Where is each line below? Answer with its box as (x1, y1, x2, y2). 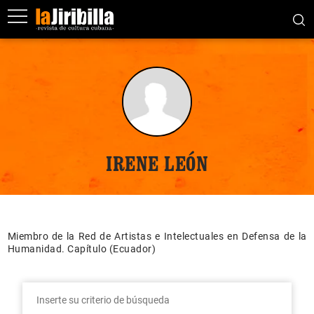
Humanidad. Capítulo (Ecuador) (7, 243, 156, 254)
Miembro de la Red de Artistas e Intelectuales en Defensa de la (7, 231, 307, 242)
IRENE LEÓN (106, 151, 208, 176)
